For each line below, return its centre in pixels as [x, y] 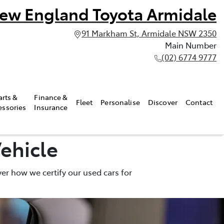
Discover [163, 102]
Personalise [120, 102]
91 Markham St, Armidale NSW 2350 [149, 33]
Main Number [191, 45]
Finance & [51, 97]
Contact [199, 102]
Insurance [51, 107]
